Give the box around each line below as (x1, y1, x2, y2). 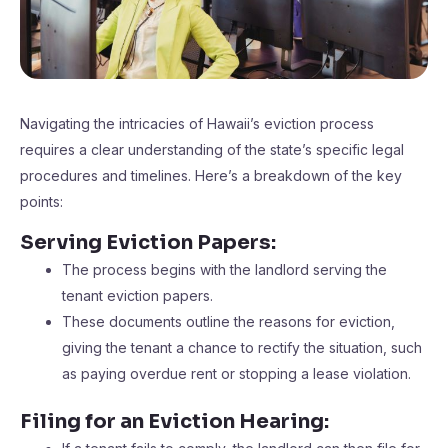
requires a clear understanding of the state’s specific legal (20, 141, 404, 158)
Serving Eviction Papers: (20, 230, 276, 255)
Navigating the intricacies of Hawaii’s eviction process (20, 115, 374, 132)
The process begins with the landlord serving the (62, 261, 387, 278)
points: (20, 193, 63, 210)
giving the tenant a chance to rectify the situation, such (62, 339, 422, 356)
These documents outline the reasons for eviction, (62, 313, 395, 330)
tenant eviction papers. (62, 287, 213, 304)
